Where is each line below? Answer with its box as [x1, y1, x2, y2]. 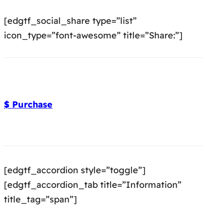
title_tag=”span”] [4, 194, 77, 205]
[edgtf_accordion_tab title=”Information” [4, 179, 182, 191]
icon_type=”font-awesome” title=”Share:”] [4, 30, 182, 41]
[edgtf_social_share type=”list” [4, 15, 137, 27]
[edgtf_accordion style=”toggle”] [4, 164, 145, 176]
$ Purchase [4, 99, 53, 110]
